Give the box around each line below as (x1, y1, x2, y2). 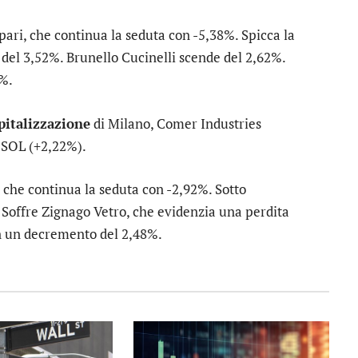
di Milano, (90, 113, 157, 133)
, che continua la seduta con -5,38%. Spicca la (23, 26, 295, 45)
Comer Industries (157, 113, 261, 133)
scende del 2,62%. (176, 48, 285, 67)
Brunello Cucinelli (66, 48, 176, 67)
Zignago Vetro (42, 201, 126, 221)
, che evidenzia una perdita (126, 201, 289, 221)
